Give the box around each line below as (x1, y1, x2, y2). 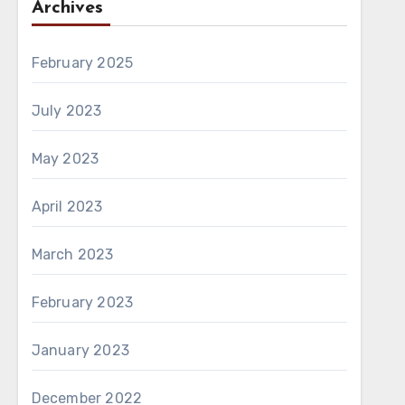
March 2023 (31, 246, 114, 263)
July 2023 (31, 102, 102, 119)
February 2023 (31, 294, 134, 311)
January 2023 (31, 342, 130, 359)
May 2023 (31, 150, 99, 167)
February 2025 (31, 54, 134, 71)
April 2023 (31, 198, 103, 215)
